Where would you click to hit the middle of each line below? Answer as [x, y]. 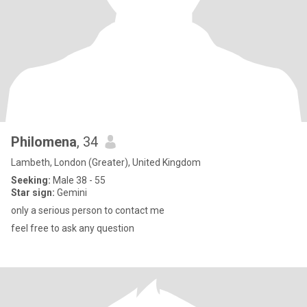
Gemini [71, 193]
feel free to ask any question [73, 228]
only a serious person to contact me [88, 210]
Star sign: [33, 193]
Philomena [44, 142]
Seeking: [31, 180]
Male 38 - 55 [78, 180]
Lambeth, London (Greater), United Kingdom [106, 162]
